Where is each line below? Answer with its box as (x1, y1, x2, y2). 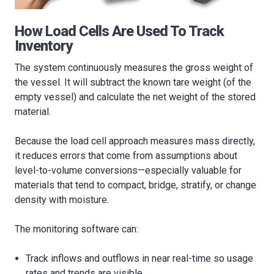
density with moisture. (15, 193, 109, 206)
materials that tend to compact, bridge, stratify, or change (15, 179, 256, 191)
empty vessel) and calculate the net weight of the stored (15, 91, 256, 103)
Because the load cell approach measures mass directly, (15, 135, 255, 147)
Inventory (15, 37, 72, 54)
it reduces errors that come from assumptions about (15, 149, 237, 161)
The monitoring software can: (15, 223, 138, 235)
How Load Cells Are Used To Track (15, 22, 224, 40)
